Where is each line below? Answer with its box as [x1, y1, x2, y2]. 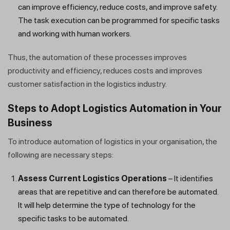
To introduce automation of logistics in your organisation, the [8, 137, 217, 147]
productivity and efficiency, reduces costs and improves [8, 66, 202, 76]
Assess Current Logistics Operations [18, 174, 167, 184]
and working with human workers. [18, 29, 131, 39]
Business [8, 117, 52, 129]
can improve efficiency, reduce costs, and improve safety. [18, 2, 217, 12]
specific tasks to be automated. [18, 214, 129, 224]
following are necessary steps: [8, 150, 113, 160]
